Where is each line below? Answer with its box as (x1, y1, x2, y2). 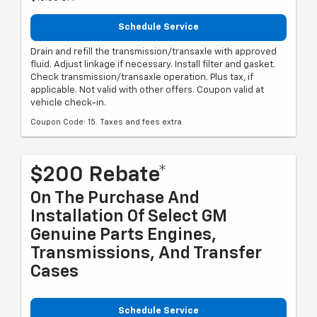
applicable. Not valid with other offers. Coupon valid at (30, 85, 264, 95)
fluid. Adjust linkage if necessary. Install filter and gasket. (30, 59, 275, 69)
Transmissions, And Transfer (30, 244, 262, 262)
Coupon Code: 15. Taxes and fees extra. (30, 117, 184, 126)
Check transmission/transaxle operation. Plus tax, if (30, 72, 253, 82)
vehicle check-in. (30, 98, 106, 108)
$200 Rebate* (30, 164, 167, 186)
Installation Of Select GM (30, 207, 227, 225)
